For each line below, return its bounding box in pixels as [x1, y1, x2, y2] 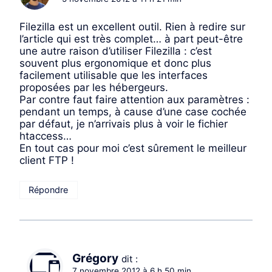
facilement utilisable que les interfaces [19, 69, 208, 82]
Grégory [72, 251, 118, 266]
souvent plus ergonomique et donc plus [19, 57, 211, 70]
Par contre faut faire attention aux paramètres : [19, 93, 250, 106]
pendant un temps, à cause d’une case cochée [19, 106, 246, 118]
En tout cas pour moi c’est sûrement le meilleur [19, 142, 246, 155]
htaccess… [19, 130, 72, 143]
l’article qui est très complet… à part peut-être [19, 33, 243, 46]
